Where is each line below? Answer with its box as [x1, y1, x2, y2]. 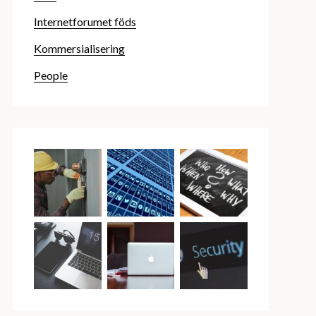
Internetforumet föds [33, 15, 136, 28]
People [33, 68, 68, 82]
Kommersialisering [33, 42, 125, 55]
